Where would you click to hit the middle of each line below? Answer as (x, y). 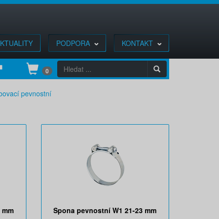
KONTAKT (138, 43)
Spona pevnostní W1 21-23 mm (105, 210)
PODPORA (74, 43)
